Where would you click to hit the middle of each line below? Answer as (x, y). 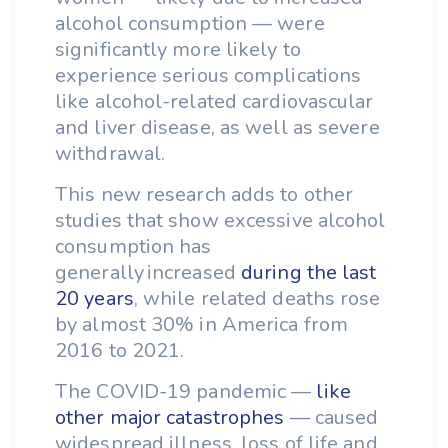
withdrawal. (115, 153)
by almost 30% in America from (201, 324)
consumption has (133, 246)
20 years (94, 298)
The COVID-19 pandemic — (186, 391)
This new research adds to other (204, 194)
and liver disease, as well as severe (217, 127)
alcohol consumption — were (190, 23)
